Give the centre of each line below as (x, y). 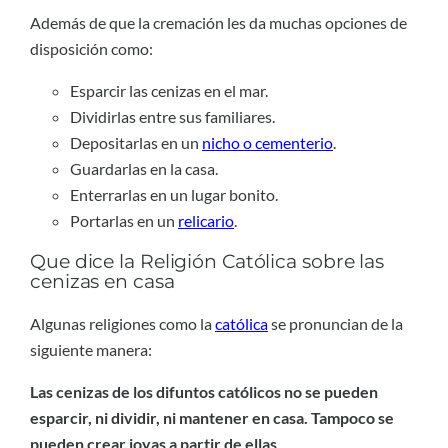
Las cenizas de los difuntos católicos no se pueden (204, 392)
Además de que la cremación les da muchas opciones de (218, 22)
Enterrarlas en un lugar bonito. (174, 194)
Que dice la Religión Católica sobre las (207, 262)
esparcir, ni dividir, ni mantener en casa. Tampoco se (212, 418)
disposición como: (91, 48)
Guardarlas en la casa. (144, 168)
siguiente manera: (91, 349)
